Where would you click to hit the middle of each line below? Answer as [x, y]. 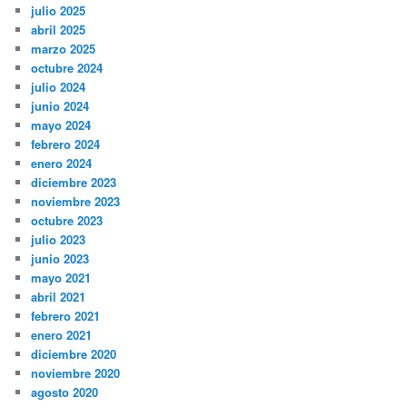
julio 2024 [59, 87]
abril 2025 [59, 30]
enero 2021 [62, 335]
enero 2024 [62, 164]
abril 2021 [59, 297]
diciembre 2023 [74, 183]
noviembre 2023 [76, 202]
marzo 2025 [64, 49]
